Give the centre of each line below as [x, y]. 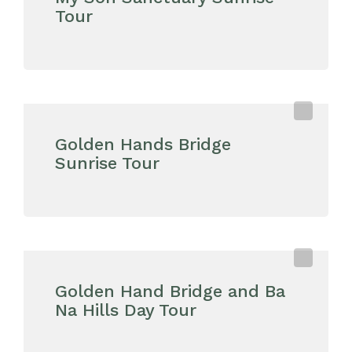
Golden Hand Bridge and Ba [170, 291]
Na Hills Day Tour [126, 310]
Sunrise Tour [107, 163]
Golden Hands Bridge [143, 144]
